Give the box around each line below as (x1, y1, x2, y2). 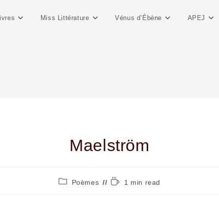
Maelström (69, 136, 150, 154)
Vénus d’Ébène (115, 14, 162, 22)
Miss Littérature (40, 14, 89, 22)
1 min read (124, 178, 161, 186)
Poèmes (71, 178, 99, 186)
